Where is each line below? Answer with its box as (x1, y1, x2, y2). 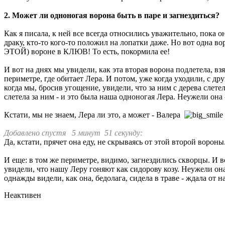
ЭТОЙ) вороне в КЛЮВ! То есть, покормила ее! (4, 47, 170, 56)
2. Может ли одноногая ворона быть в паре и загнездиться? (4, 11, 219, 20)
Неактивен (4, 190, 41, 199)
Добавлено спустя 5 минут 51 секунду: (4, 128, 143, 137)
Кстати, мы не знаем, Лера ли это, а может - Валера (4, 110, 184, 119)
